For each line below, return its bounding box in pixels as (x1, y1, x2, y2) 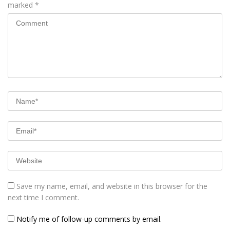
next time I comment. (8, 192, 79, 202)
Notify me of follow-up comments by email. (16, 214, 162, 224)
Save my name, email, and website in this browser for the (16, 181, 207, 191)
